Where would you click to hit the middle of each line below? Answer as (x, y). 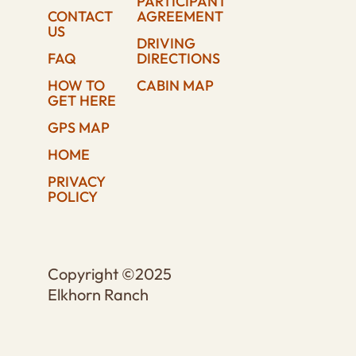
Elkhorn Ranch (98, 294)
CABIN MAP (176, 85)
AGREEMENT (180, 16)
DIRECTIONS (179, 58)
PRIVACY (76, 182)
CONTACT (80, 16)
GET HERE (81, 101)
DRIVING (166, 43)
